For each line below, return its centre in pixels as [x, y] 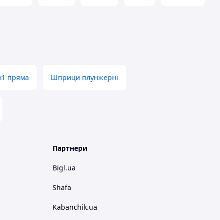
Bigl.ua [64, 168]
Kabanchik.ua [75, 207]
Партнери [70, 148]
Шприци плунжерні [84, 77]
